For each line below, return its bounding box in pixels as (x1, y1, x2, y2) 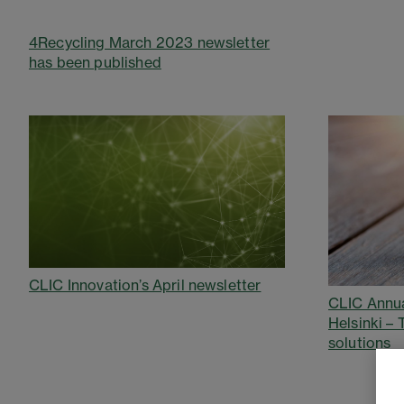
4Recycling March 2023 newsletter (29, 33, 271, 51)
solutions (328, 334, 391, 353)
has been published (29, 53, 161, 71)
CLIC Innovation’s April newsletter (29, 276, 262, 295)
